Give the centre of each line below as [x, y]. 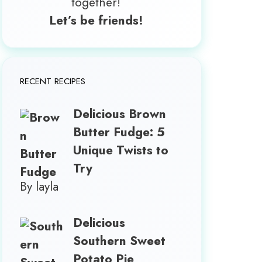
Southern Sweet [120, 241]
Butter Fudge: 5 [119, 132]
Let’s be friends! [96, 20]
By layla [39, 186]
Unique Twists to [121, 150]
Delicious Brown [120, 114]
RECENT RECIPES [53, 81]
